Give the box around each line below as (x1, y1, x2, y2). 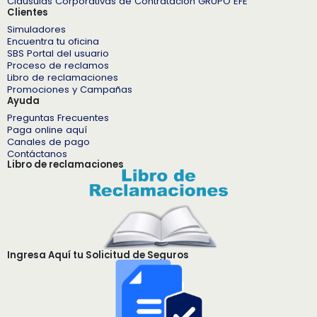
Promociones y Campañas (7, 82, 132, 96)
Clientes (7, 5, 48, 19)
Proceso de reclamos (7, 58, 109, 72)
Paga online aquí (7, 122, 87, 137)
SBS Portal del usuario (7, 46, 109, 60)
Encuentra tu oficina (7, 34, 99, 48)
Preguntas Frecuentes (7, 110, 109, 125)
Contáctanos (7, 146, 67, 161)
